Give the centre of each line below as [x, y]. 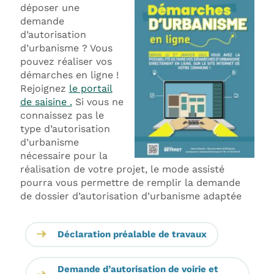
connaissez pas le [62, 116]
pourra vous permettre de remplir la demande [130, 183]
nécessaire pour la [64, 156]
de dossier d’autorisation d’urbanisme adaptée [131, 196]
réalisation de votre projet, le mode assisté [122, 169]
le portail [91, 89]
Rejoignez [44, 89]
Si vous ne [98, 102]
